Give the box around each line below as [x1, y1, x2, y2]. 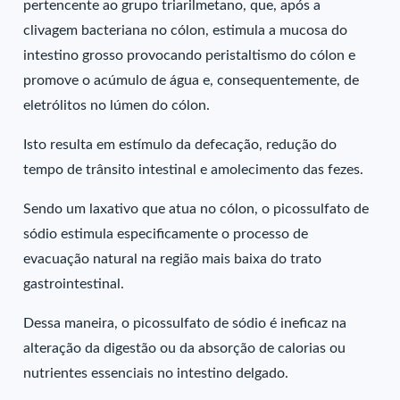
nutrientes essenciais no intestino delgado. [23, 366, 289, 380]
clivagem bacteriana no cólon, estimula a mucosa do [23, 23, 348, 37]
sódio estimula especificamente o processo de [23, 227, 309, 241]
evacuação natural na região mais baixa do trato [23, 252, 322, 266]
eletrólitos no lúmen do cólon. [23, 98, 211, 112]
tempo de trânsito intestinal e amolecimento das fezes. [23, 162, 364, 177]
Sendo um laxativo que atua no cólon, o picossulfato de [23, 202, 370, 216]
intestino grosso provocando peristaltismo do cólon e [23, 48, 356, 62]
